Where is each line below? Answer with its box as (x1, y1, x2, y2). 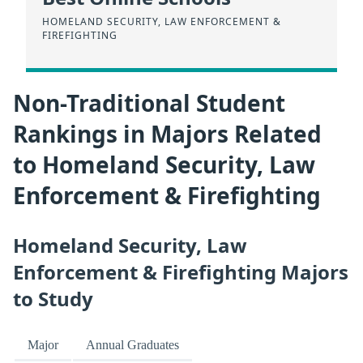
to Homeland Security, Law (13, 149, 315, 181)
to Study (13, 285, 93, 312)
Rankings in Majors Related (13, 118, 322, 150)
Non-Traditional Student (13, 88, 285, 119)
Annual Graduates (86, 338, 179, 352)
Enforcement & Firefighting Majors (13, 258, 348, 285)
